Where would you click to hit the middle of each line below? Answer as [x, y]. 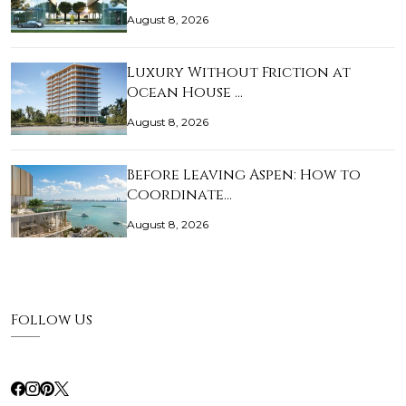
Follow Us [52, 320]
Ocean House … [185, 93]
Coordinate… [179, 195]
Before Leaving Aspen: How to [244, 175]
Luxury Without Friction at [239, 73]
